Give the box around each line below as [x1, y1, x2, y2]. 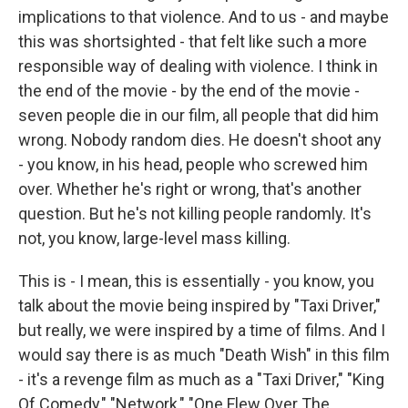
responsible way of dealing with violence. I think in [18, 56, 378, 76]
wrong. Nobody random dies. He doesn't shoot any [18, 130, 382, 149]
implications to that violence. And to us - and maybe [18, 7, 389, 26]
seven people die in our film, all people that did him [18, 106, 379, 125]
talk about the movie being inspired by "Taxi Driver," [18, 296, 381, 315]
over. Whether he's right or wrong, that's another [18, 179, 362, 199]
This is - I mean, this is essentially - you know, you [18, 271, 374, 291]
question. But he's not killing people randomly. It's [18, 204, 372, 223]
